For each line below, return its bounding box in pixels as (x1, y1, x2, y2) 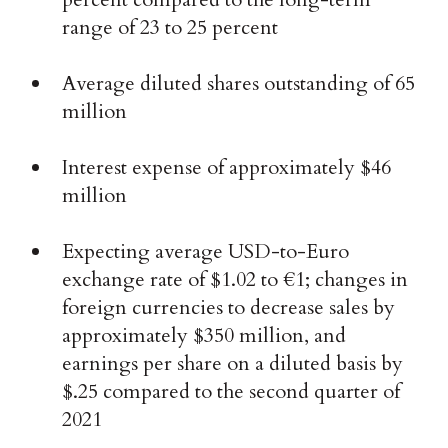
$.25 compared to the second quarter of (62, 378, 401, 406)
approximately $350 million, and (62, 322, 347, 350)
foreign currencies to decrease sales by (62, 294, 396, 322)
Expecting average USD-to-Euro (62, 238, 350, 266)
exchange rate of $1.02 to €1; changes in (62, 266, 409, 294)
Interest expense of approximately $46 (62, 154, 392, 182)
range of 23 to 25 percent (62, 14, 279, 42)
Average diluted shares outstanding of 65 (62, 70, 416, 98)
